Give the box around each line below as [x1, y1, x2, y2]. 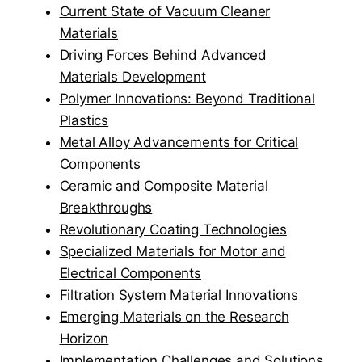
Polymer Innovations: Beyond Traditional [59, 90, 315, 107]
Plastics [59, 112, 109, 128]
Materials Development [59, 68, 206, 85]
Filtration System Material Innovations [59, 286, 299, 303]
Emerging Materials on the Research [59, 308, 289, 325]
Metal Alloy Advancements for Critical [59, 133, 299, 150]
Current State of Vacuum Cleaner [59, 2, 271, 19]
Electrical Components [59, 264, 201, 281]
